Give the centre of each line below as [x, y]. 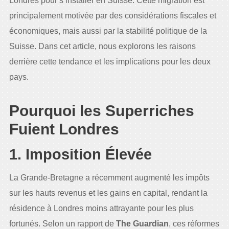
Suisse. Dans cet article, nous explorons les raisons [102, 46]
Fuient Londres [64, 129]
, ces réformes [194, 223]
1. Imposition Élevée [80, 154]
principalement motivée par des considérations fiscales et [112, 15]
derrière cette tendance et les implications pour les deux [110, 61]
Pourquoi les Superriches [101, 110]
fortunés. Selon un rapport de [61, 223]
